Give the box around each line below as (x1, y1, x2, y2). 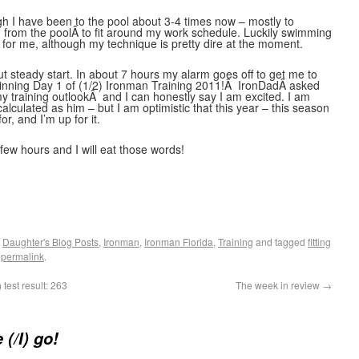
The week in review (236, 278, 322, 292)
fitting (308, 235, 331, 248)
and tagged (253, 235, 308, 248)
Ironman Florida (144, 235, 213, 248)
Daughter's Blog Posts (2, 235, 99, 248)
